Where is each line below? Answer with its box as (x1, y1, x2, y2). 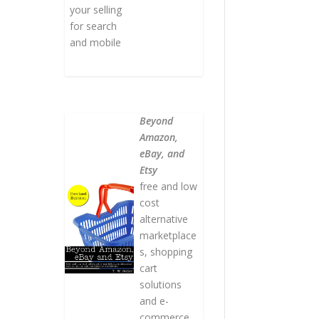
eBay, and (139, 146, 184, 160)
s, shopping (139, 244, 192, 258)
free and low (139, 179, 197, 193)
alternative (139, 211, 188, 226)
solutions (139, 277, 182, 291)
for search (70, 19, 117, 33)
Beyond (139, 113, 173, 127)
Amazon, (139, 130, 178, 144)
